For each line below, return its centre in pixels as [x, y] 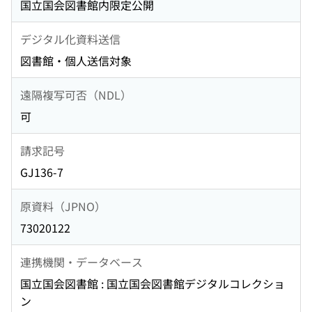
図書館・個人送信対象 [76, 61]
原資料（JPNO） [63, 206]
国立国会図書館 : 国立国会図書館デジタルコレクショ [153, 284]
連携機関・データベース [81, 262]
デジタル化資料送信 [70, 39]
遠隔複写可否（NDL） [76, 94]
